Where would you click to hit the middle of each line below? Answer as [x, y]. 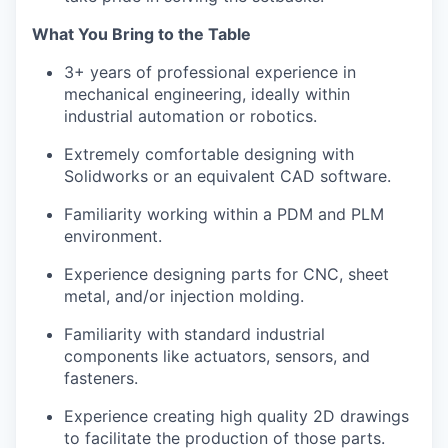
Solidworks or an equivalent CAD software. [227, 176]
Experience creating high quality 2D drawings [236, 416]
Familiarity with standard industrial [194, 334]
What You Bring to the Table [141, 34]
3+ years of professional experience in [210, 72]
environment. [113, 236]
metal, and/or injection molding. [184, 296]
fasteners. [101, 378]
